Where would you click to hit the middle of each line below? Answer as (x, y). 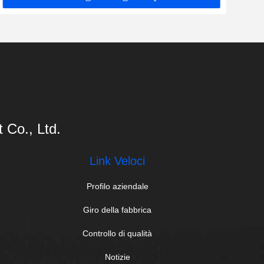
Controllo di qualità (118, 233)
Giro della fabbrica (118, 210)
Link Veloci (118, 161)
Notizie (117, 257)
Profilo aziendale (117, 186)
